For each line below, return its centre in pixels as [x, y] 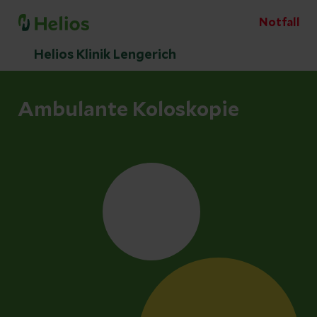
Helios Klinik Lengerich [105, 55]
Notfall [279, 23]
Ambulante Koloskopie [128, 110]
